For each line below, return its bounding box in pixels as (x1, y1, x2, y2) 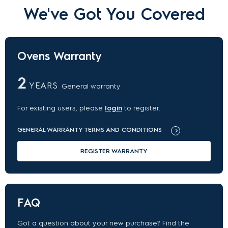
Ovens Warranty (17, 49, 102, 63)
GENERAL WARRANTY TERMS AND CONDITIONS (17, 125, 162, 133)
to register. (122, 103, 162, 112)
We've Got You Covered (23, 4, 205, 24)
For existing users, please (17, 103, 105, 112)
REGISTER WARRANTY (80, 147, 148, 155)
